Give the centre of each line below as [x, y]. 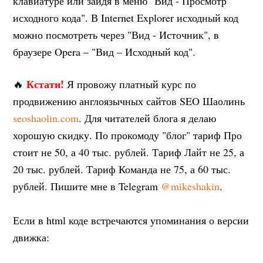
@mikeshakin [190, 186]
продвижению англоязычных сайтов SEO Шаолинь [129, 101]
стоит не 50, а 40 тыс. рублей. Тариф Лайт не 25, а [129, 152]
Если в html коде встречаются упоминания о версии [131, 220]
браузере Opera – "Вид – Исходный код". [104, 51]
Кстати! [45, 84]
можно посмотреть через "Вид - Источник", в [116, 34]
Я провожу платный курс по [130, 84]
